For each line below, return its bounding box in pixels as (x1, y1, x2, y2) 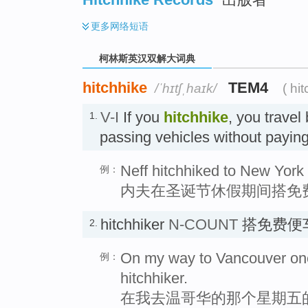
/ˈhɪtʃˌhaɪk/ (155, 80, 217, 96)
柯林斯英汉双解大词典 (96, 53, 198, 65)
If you (119, 108, 164, 126)
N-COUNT (168, 215, 238, 233)
